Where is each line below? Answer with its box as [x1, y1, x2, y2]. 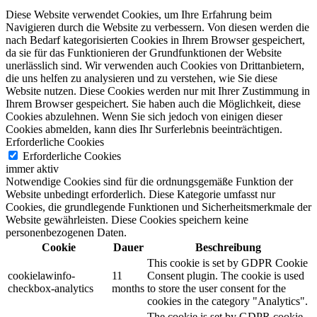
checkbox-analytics [8, 282, 93, 294]
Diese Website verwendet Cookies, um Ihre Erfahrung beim [6, 8, 272, 21]
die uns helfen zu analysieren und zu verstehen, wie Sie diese [6, 71, 277, 84]
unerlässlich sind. [6, 59, 82, 71]
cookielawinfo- [8, 269, 75, 282]
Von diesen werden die [207, 21, 309, 33]
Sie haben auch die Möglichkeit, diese [132, 97, 301, 110]
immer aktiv [6, 162, 59, 175]
